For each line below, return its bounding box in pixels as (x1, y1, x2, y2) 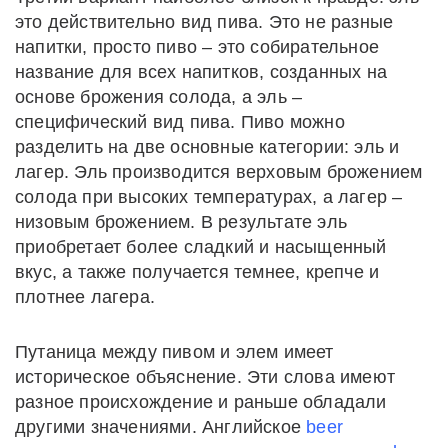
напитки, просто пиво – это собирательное (15, 37, 380, 58)
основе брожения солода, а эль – (15, 87, 303, 108)
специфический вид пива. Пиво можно (15, 112, 345, 133)
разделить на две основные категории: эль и (15, 137, 400, 158)
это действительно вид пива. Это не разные (15, 12, 394, 33)
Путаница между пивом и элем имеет (15, 342, 334, 363)
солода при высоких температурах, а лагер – (15, 187, 403, 208)
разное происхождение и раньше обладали (15, 392, 387, 413)
